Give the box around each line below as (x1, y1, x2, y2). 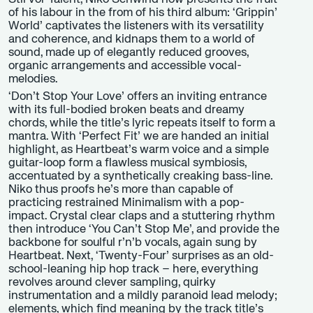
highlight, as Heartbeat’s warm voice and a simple (8, 143, 269, 156)
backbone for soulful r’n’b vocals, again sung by (8, 236, 257, 249)
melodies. (8, 73, 57, 85)
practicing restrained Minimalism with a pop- (8, 196, 245, 209)
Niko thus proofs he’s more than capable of (8, 183, 233, 196)
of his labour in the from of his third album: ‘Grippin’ (8, 6, 277, 19)
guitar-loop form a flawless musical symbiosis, (8, 156, 247, 169)
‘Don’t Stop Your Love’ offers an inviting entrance (8, 90, 267, 103)
